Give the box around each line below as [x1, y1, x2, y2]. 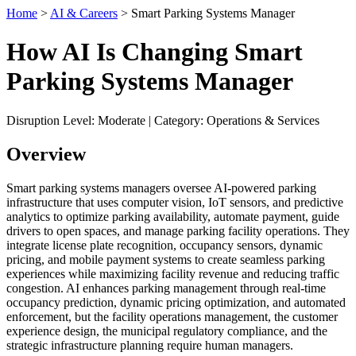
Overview [6, 143, 86, 164]
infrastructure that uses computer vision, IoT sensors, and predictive [6, 195, 343, 209]
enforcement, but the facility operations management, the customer [6, 309, 338, 323]
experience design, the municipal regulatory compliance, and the [6, 323, 327, 338]
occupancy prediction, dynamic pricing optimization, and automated [6, 295, 346, 309]
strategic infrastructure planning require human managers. [6, 338, 293, 352]
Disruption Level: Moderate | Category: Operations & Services [6, 113, 319, 127]
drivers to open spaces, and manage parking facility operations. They [6, 223, 350, 238]
